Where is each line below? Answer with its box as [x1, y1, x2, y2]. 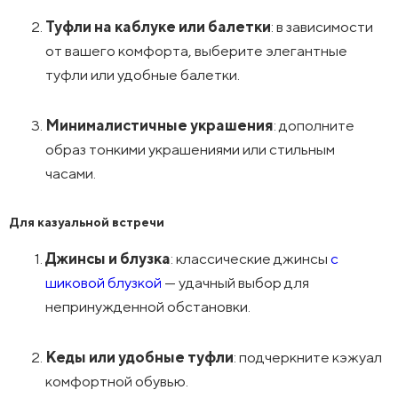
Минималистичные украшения [45, 115, 275, 134]
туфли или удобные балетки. [45, 65, 241, 84]
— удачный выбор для [162, 273, 310, 291]
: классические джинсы [171, 249, 331, 267]
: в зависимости [271, 17, 374, 36]
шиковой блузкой [45, 273, 163, 291]
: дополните [274, 115, 355, 134]
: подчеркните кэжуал [234, 347, 383, 366]
